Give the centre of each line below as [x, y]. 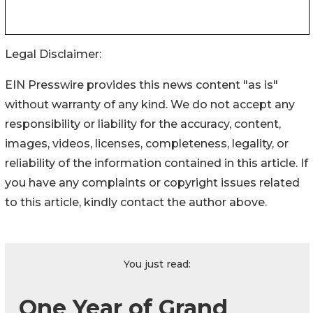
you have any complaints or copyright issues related [152, 183]
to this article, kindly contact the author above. [136, 203]
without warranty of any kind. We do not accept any [150, 105]
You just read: [157, 264]
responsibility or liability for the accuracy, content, [143, 124]
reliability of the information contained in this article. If [156, 163]
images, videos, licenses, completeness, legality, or [147, 144]
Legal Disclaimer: [53, 54]
